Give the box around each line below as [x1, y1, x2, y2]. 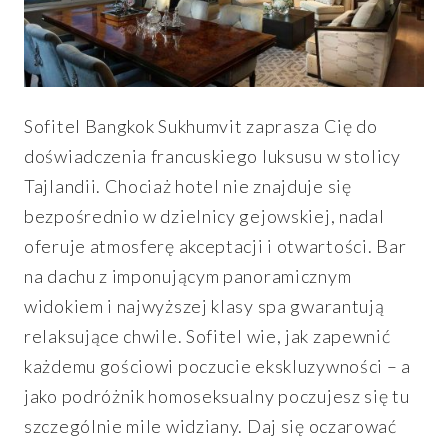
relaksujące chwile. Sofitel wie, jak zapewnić [24, 324, 391, 347]
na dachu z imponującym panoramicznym [24, 264, 352, 287]
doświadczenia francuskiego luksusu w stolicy [24, 144, 401, 167]
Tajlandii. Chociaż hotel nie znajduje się [24, 174, 352, 197]
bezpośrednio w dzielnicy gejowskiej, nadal [24, 204, 385, 227]
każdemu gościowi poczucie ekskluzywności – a [24, 354, 411, 377]
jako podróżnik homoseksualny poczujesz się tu [24, 384, 410, 407]
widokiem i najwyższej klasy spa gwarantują [24, 294, 385, 317]
